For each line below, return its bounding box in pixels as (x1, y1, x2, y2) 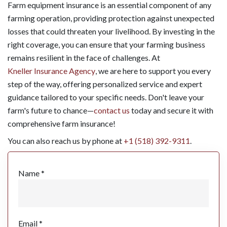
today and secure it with (130, 105, 213, 115)
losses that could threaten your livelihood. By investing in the (8, 26, 215, 36)
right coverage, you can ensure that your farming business (8, 39, 205, 49)
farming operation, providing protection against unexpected (8, 13, 214, 23)
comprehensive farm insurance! (8, 118, 116, 128)
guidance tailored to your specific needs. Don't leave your (8, 92, 204, 102)
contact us (94, 105, 130, 115)
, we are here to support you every (95, 65, 211, 75)
